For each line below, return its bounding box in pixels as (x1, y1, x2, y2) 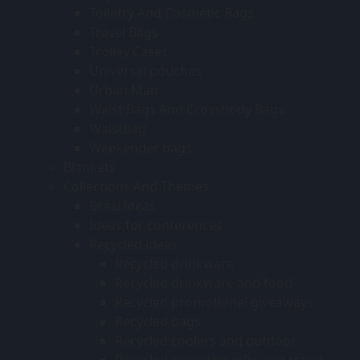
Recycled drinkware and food (115, 273, 292, 292)
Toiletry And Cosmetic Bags (89, 3, 254, 22)
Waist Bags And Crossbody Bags (89, 100, 284, 118)
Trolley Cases (89, 42, 168, 60)
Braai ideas (89, 196, 156, 215)
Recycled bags (115, 312, 201, 330)
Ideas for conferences (89, 215, 223, 234)
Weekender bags (89, 138, 192, 157)
